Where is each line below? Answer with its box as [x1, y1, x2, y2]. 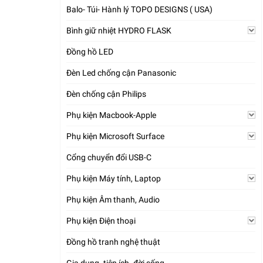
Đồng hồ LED [66, 47, 113, 56]
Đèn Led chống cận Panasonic [66, 68, 176, 77]
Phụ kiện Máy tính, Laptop [66, 174, 161, 183]
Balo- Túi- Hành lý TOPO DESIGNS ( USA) [66, 5, 213, 14]
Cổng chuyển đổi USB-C [66, 153, 151, 162]
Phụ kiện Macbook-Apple [66, 110, 156, 120]
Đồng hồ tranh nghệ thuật [66, 237, 160, 247]
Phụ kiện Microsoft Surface [66, 131, 164, 141]
